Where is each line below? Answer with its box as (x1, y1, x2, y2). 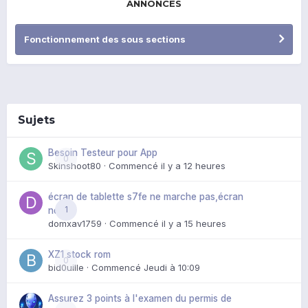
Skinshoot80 (48, 159, 101, 171)
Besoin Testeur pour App (48, 146, 157, 158)
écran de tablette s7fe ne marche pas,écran (48, 190, 243, 202)
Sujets (18, 113, 55, 126)
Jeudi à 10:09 (144, 261, 200, 273)
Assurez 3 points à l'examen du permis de (48, 292, 232, 304)
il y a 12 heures (161, 159, 225, 171)
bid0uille (48, 261, 84, 273)
